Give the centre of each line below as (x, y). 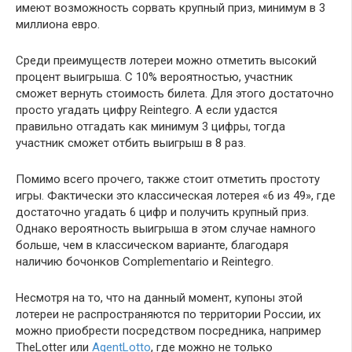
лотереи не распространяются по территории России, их (168, 315)
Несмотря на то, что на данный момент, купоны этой (159, 298)
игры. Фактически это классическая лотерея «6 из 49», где (176, 196)
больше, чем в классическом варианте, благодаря (152, 246)
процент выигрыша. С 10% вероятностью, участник (154, 77)
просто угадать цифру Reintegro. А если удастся (147, 110)
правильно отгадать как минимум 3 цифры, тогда (150, 127)
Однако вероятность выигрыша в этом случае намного (166, 229)
